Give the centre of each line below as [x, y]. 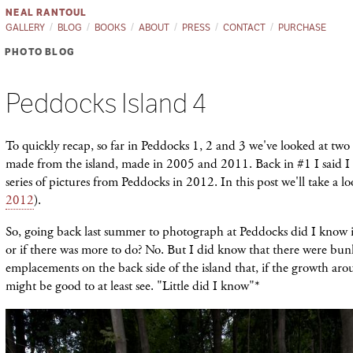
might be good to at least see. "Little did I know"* [133, 286]
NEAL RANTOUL [46, 12]
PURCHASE [303, 27]
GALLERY [26, 27]
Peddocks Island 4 [106, 104]
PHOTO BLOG [40, 52]
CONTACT [245, 27]
